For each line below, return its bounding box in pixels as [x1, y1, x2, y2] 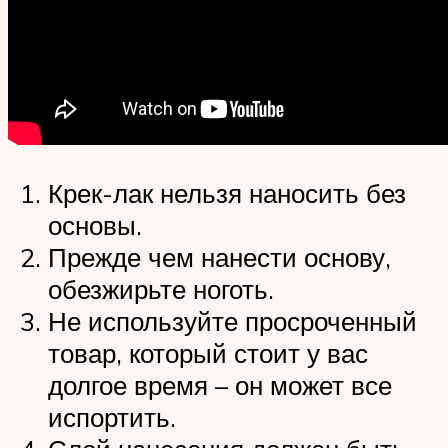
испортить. [48, 400, 176, 433]
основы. [48, 208, 142, 241]
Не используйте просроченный [48, 304, 417, 337]
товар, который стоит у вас [48, 336, 368, 369]
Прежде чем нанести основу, [48, 240, 391, 273]
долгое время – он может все [48, 368, 392, 401]
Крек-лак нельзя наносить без [48, 176, 406, 209]
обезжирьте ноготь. [48, 272, 274, 305]
